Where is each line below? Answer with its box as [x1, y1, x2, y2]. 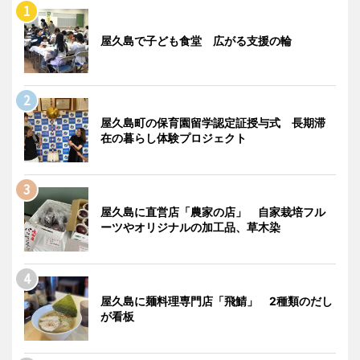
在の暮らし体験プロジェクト [100, 130, 247, 145]
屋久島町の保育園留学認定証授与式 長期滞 [100, 115, 325, 129]
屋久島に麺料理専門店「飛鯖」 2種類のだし [100, 293, 333, 308]
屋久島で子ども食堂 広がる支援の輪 [100, 33, 292, 47]
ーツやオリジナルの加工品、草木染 [100, 219, 280, 234]
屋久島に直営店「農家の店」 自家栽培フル [100, 204, 325, 219]
